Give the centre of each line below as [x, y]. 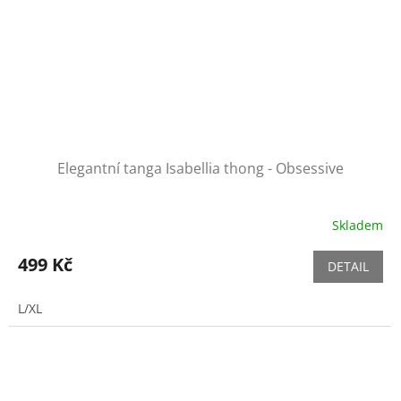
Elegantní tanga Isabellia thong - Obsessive [200, 169]
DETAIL [348, 267]
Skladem [358, 225]
